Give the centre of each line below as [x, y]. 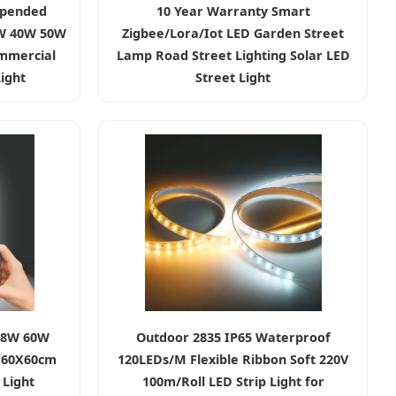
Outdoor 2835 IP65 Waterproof [233, 337]
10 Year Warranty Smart [233, 11]
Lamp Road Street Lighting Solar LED [233, 55]
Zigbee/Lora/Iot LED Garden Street [233, 33]
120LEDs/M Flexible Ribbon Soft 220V [233, 359]
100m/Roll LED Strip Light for [233, 381]
